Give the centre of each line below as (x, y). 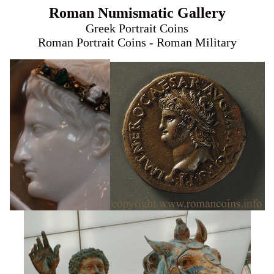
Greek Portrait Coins (137, 28)
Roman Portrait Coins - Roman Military (137, 42)
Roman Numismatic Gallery (137, 13)
